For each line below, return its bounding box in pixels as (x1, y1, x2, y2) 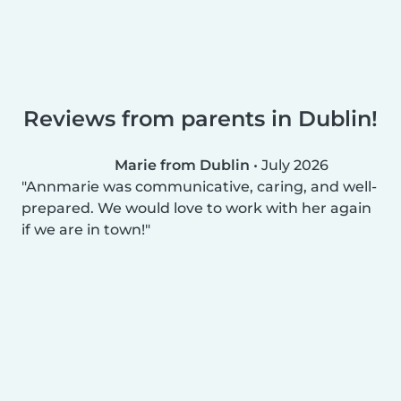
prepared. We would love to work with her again (21, 199, 371, 217)
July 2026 (261, 156, 328, 174)
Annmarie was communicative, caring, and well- (26, 177, 377, 195)
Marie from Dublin (115, 156, 250, 174)
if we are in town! (21, 220, 145, 238)
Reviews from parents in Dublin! (23, 105, 378, 132)
